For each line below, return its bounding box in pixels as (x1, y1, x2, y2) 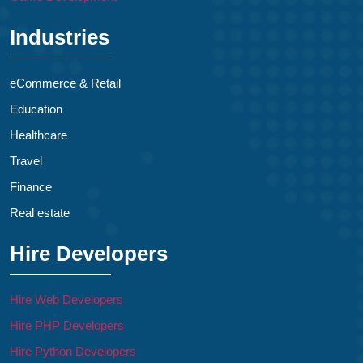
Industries (10, 25, 109, 50)
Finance (10, 180, 52, 194)
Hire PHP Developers (10, 318, 124, 333)
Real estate (10, 206, 70, 220)
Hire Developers (10, 241, 168, 267)
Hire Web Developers (10, 293, 123, 307)
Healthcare (10, 128, 67, 143)
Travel (10, 154, 42, 169)
